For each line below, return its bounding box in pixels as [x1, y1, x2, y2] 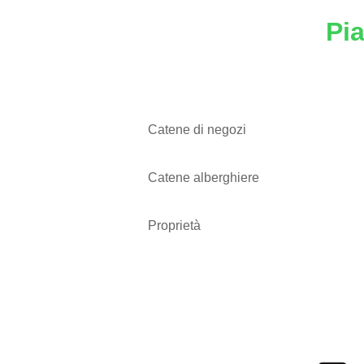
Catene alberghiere [148, 171, 259, 184]
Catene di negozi [148, 123, 246, 136]
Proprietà [148, 219, 201, 232]
